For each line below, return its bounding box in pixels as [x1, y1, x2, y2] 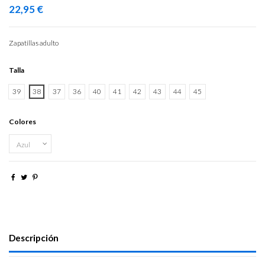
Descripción [9, 232, 59, 243]
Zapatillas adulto [9, 38, 59, 48]
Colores [9, 117, 36, 127]
